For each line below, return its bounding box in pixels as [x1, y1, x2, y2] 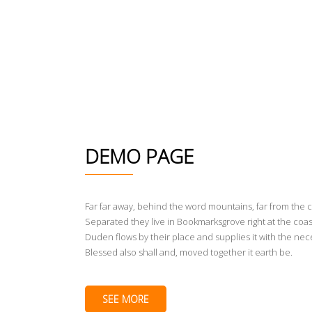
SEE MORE [102, 292, 149, 306]
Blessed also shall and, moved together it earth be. [85, 246, 292, 258]
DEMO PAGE [85, 143, 194, 169]
